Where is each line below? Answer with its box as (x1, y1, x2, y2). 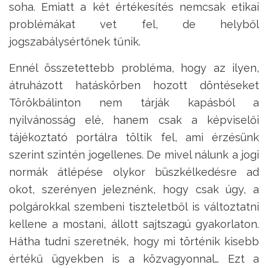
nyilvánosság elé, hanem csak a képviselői (9, 114, 259, 127)
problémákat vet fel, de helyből (9, 18, 259, 31)
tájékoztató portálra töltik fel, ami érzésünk (9, 131, 259, 144)
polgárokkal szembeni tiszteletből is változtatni (9, 200, 259, 214)
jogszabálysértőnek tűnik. (9, 35, 141, 48)
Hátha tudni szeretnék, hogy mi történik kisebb (9, 235, 259, 248)
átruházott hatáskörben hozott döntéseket (9, 79, 259, 92)
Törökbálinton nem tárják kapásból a (9, 96, 259, 109)
